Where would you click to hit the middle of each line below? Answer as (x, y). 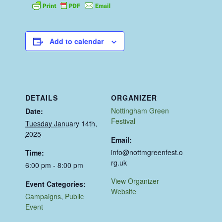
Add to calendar (77, 41)
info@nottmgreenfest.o (147, 152)
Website (124, 192)
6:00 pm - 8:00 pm (55, 165)
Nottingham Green (140, 111)
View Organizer (135, 181)
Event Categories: (56, 184)
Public (75, 196)
